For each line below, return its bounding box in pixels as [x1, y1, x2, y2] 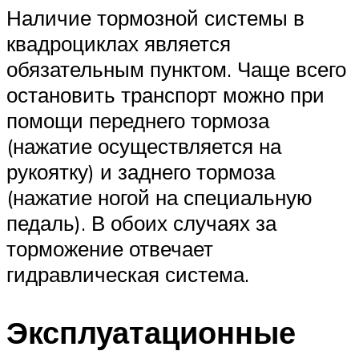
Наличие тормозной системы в [6, 5, 305, 31]
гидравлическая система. [6, 261, 249, 288]
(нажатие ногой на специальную [6, 184, 313, 211]
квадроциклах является [6, 30, 231, 57]
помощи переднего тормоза [6, 107, 269, 134]
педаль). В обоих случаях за [6, 210, 276, 236]
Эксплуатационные [6, 312, 296, 352]
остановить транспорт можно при [6, 82, 325, 108]
